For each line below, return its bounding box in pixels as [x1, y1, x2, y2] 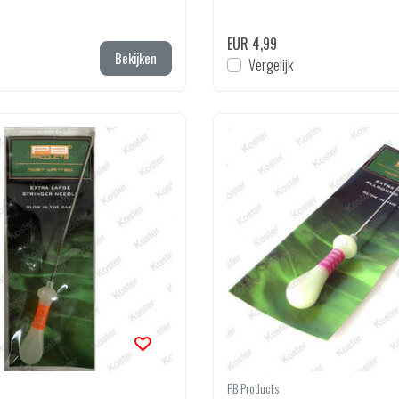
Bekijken [115, 49, 157, 68]
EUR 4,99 [227, 33, 277, 54]
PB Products [227, 379, 279, 397]
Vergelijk [248, 54, 293, 76]
